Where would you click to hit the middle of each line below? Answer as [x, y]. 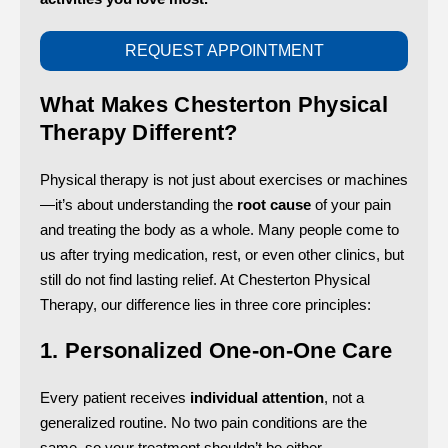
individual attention [257, 397]
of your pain [351, 204]
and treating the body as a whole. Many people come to [219, 229]
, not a [344, 397]
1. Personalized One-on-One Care [216, 350]
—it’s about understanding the [138, 204]
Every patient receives [115, 397]
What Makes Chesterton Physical [214, 104]
